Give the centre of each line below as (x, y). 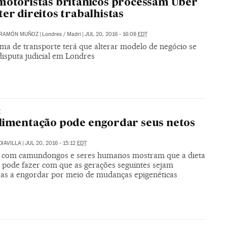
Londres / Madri (61, 34)
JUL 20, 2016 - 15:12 (51, 143)
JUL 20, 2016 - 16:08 (111, 34)
